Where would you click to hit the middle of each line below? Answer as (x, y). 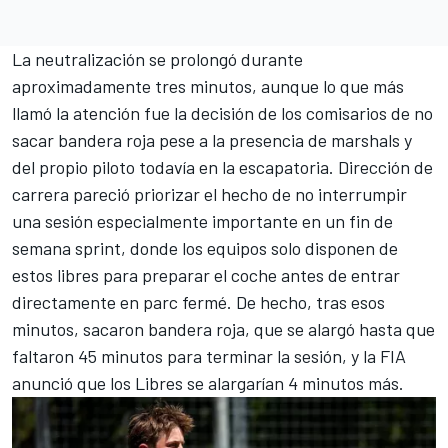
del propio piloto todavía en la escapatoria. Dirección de (222, 166)
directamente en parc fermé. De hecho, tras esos (198, 301)
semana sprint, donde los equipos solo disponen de (205, 247)
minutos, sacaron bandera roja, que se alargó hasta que (223, 328)
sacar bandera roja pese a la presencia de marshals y (212, 139)
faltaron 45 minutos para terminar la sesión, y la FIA (209, 355)
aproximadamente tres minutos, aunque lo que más (208, 85)
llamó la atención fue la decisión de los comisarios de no (222, 112)
